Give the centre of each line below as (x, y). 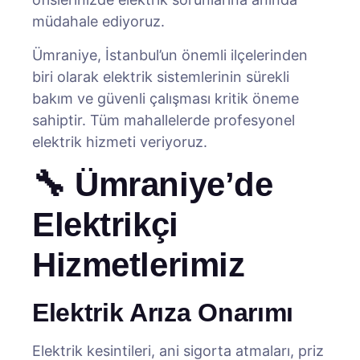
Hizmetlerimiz (139, 265)
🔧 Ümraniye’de (153, 184)
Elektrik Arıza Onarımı (163, 313)
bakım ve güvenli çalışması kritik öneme (166, 98)
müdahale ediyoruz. (98, 21)
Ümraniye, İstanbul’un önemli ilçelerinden (170, 55)
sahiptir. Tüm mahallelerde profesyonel (164, 120)
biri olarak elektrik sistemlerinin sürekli (161, 77)
